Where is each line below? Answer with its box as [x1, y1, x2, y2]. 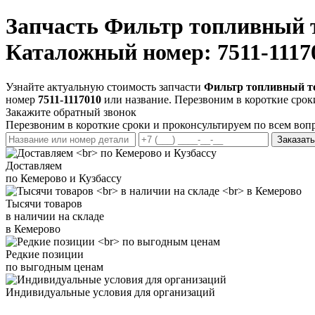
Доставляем [6, 159, 62, 172]
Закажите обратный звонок [6, 105, 136, 118]
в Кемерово [6, 222, 60, 235]
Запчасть [6, 13, 104, 39]
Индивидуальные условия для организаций [6, 285, 215, 298]
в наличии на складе [6, 210, 104, 222]
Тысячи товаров [6, 197, 82, 210]
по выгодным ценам [6, 260, 103, 273]
